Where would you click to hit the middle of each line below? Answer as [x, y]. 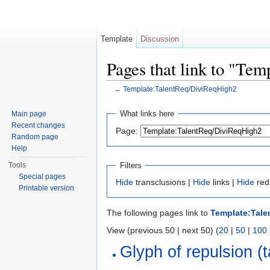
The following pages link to [159, 213]
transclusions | [163, 182]
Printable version [47, 188]
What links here [147, 114]
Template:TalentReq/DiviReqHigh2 [180, 89]
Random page [35, 137]
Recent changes [39, 125]
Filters [130, 165]
